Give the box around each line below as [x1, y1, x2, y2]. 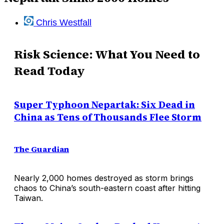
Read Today [14, 62, 85, 79]
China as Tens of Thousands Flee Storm [14, 110, 201, 123]
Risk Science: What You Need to [14, 46, 200, 63]
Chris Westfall [36, 17, 92, 28]
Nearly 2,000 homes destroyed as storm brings [14, 172, 193, 183]
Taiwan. [14, 192, 43, 203]
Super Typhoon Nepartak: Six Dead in [14, 98, 195, 111]
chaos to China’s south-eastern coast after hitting [14, 182, 200, 193]
